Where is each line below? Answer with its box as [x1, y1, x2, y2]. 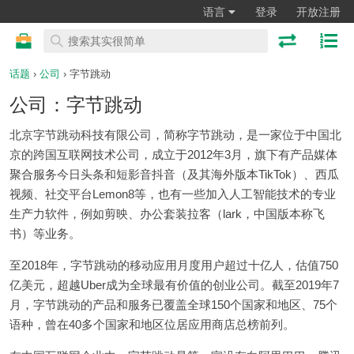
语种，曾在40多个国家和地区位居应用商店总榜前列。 [9, 317, 295, 331]
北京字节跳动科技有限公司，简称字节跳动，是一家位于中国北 [9, 127, 341, 141]
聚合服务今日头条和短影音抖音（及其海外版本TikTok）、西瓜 [9, 167, 339, 181]
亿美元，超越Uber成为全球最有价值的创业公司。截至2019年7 [9, 277, 339, 292]
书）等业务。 [9, 226, 81, 240]
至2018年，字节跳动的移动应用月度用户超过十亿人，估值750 [9, 258, 338, 272]
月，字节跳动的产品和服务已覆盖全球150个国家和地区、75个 [9, 297, 337, 311]
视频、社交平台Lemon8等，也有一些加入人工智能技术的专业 [9, 186, 336, 201]
